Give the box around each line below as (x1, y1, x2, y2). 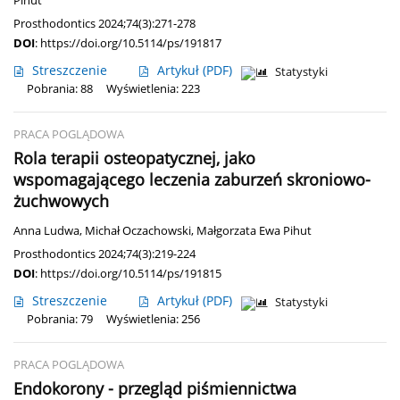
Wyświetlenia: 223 (106, 81, 200, 97)
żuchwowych (13, 190, 109, 212)
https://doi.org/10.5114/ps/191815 (40, 265, 221, 282)
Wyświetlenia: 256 (106, 312, 200, 328)
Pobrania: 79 (27, 312, 93, 328)
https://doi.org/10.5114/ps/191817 (40, 35, 221, 52)
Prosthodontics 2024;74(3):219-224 (13, 246, 196, 262)
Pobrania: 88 (27, 81, 93, 97)
